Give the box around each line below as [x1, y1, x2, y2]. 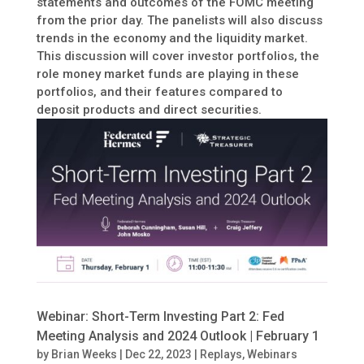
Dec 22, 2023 [124, 347, 192, 361]
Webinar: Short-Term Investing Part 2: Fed [36, 308, 284, 324]
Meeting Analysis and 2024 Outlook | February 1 [36, 327, 319, 344]
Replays [199, 347, 242, 361]
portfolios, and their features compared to [36, 84, 283, 100]
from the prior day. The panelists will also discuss [36, 13, 323, 28]
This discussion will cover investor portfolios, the [36, 49, 319, 64]
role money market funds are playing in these [36, 67, 299, 82]
